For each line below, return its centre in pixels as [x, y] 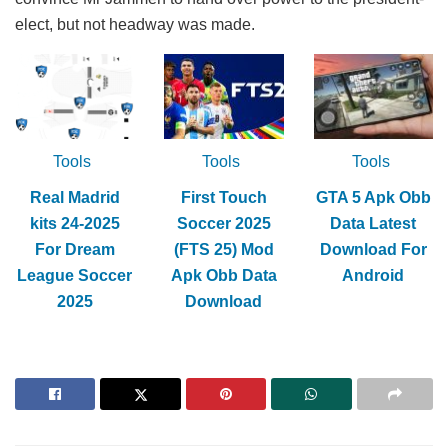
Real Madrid [74, 198]
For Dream [74, 250]
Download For [373, 250]
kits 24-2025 [74, 224]
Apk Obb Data [223, 276]
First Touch [223, 198]
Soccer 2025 [223, 224]
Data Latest [373, 224]
